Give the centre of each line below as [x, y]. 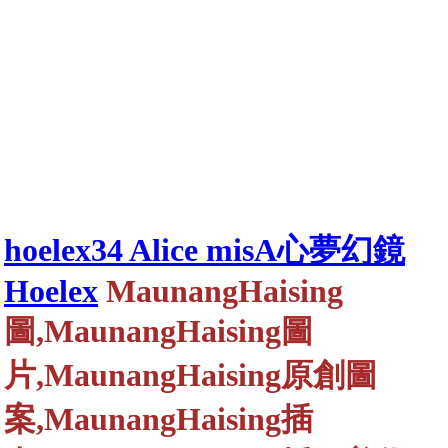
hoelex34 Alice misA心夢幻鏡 [204, 250]
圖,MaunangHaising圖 [158, 331]
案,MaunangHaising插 [158, 419]
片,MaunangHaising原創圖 [190, 375]
